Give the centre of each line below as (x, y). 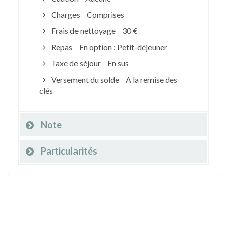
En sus (118, 63)
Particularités (69, 151)
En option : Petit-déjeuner (123, 47)
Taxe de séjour (76, 63)
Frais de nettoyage (83, 31)
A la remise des (151, 79)
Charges (65, 14)
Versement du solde (85, 79)
